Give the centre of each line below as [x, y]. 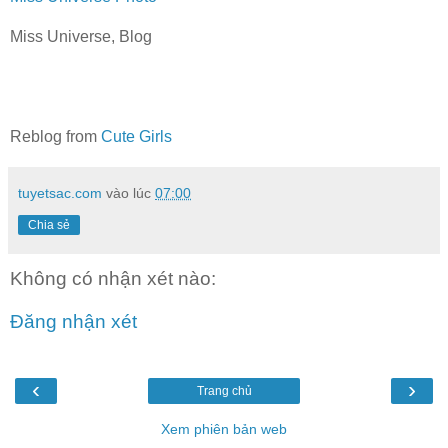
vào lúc [130, 192]
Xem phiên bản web [224, 428]
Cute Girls [136, 136]
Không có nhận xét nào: [113, 278]
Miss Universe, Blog [81, 36]
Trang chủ [224, 390]
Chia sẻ [49, 224]
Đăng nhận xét [73, 322]
